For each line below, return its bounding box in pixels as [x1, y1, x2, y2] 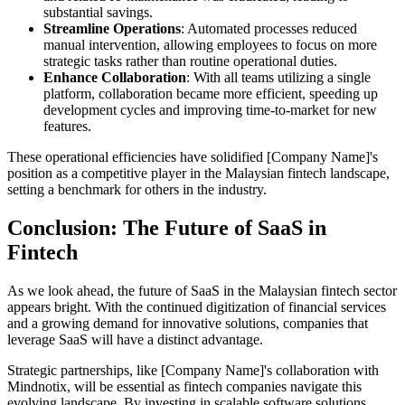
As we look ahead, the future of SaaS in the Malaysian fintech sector [7, 283, 397, 299]
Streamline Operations [43, 21, 181, 37]
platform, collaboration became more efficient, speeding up [43, 86, 378, 102]
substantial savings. [43, 5, 153, 21]
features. [43, 118, 91, 135]
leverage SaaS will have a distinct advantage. [7, 332, 263, 348]
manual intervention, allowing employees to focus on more [43, 37, 377, 53]
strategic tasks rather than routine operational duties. [43, 53, 337, 70]
